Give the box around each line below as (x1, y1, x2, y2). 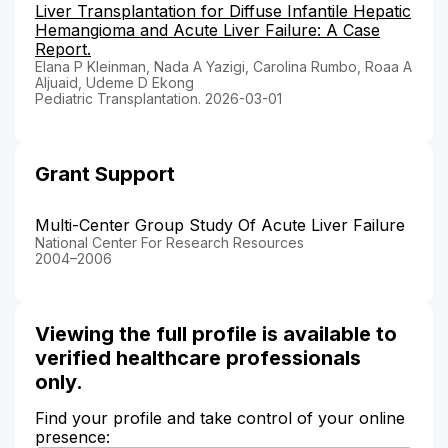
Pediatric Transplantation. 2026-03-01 (35, 90, 282, 108)
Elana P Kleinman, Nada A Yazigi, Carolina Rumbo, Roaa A (35, 58, 412, 76)
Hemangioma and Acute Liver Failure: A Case (35, 20, 380, 41)
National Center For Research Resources (35, 234, 304, 252)
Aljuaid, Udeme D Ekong (35, 74, 194, 92)
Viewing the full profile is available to (35, 322, 397, 347)
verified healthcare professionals (35, 346, 361, 371)
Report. (35, 39, 91, 60)
